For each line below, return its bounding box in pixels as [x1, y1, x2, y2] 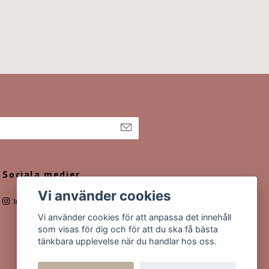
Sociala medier [2, 168, 80, 180]
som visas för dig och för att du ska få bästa [38, 224, 219, 235]
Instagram [12, 195, 50, 207]
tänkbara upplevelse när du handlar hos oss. [38, 236, 217, 247]
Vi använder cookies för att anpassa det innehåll [38, 212, 232, 223]
